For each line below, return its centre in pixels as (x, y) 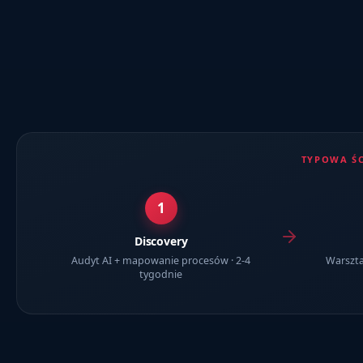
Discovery (161, 241)
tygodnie (161, 274)
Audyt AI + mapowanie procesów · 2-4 (161, 260)
